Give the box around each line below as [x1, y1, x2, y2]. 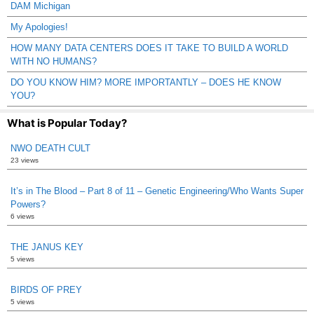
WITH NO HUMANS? [11, 55, 97, 67]
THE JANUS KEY [11, 241, 83, 252]
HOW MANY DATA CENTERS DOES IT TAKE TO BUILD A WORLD [11, 42, 288, 53]
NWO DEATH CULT [11, 142, 90, 153]
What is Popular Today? [7, 116, 127, 130]
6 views [11, 212, 34, 220]
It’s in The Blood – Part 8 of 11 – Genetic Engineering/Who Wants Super [11, 185, 303, 196]
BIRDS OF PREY [11, 284, 82, 295]
